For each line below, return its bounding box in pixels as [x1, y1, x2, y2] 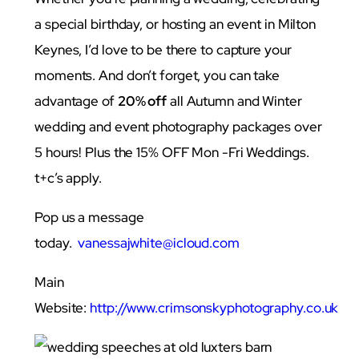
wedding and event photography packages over [34, 118, 322, 136]
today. [34, 234, 79, 252]
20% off [117, 92, 167, 111]
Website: [34, 299, 91, 317]
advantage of [34, 92, 118, 111]
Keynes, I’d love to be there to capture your [34, 41, 292, 59]
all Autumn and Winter [167, 92, 302, 111]
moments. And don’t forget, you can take [34, 67, 280, 85]
